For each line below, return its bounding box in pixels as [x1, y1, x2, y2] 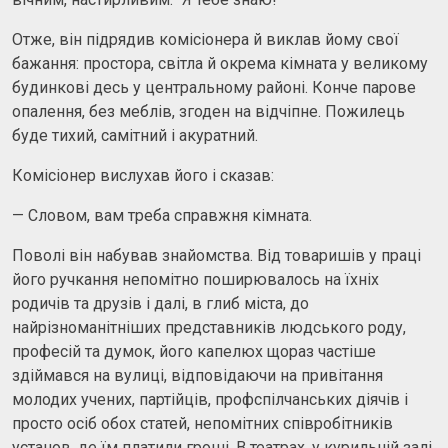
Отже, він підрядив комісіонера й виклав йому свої [12, 29, 399, 49]
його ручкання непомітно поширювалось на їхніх [12, 269, 379, 289]
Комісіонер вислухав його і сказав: [12, 165, 274, 185]
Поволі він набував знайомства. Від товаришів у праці [12, 245, 421, 265]
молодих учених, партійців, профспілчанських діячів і [12, 389, 408, 409]
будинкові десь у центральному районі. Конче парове [12, 77, 416, 97]
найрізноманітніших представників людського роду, [12, 317, 406, 337]
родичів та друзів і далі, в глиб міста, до [12, 293, 309, 313]
